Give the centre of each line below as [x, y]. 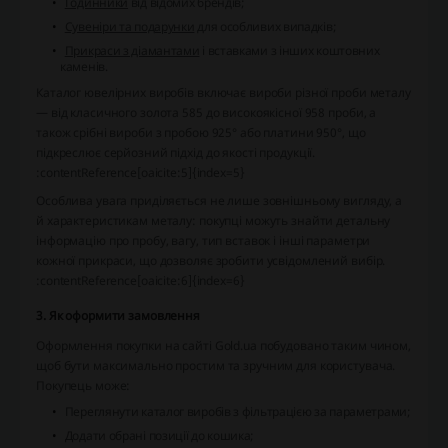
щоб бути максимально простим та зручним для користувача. [216, 365]
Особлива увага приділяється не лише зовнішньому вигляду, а [219, 200]
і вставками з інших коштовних [289, 50]
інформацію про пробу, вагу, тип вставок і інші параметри [203, 240]
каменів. [84, 66]
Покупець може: [83, 385]
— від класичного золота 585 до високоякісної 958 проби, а [206, 112]
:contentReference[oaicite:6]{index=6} [140, 280]
